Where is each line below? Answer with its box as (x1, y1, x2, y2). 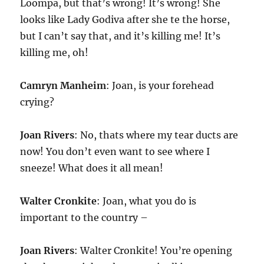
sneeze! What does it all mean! (20, 162, 164, 174)
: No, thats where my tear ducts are (74, 129, 239, 141)
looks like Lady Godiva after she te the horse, (20, 14, 230, 26)
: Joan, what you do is (97, 195, 197, 207)
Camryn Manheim (20, 80, 107, 92)
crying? (20, 96, 55, 108)
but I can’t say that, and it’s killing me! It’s (20, 30, 221, 42)
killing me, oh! (20, 47, 89, 59)
